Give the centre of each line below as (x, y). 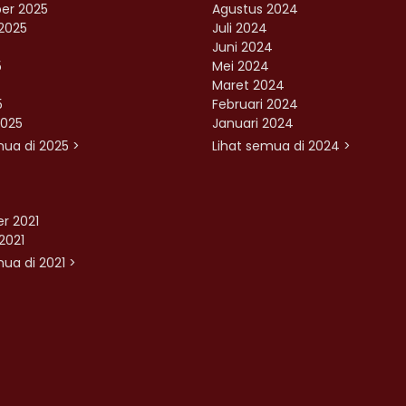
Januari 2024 (253, 124)
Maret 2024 (248, 86)
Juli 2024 (240, 29)
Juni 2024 (242, 48)
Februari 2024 (255, 105)
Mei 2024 (241, 67)
